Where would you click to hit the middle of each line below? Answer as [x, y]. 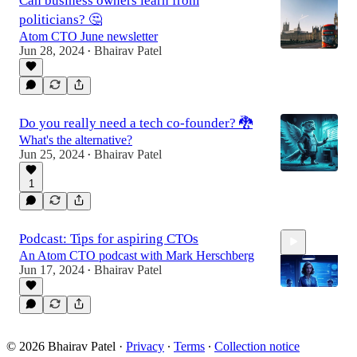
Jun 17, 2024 [52, 269]
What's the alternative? [76, 139]
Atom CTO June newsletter [88, 36]
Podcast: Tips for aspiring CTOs [109, 238]
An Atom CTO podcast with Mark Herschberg [137, 255]
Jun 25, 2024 [52, 154]
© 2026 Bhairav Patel [61, 346]
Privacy [145, 346]
